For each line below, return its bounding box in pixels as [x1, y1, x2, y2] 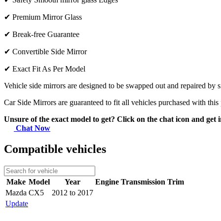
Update [5, 199, 28, 208]
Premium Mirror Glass [12, 13, 82, 22]
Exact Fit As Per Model [12, 65, 85, 74]
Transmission [121, 177, 165, 186]
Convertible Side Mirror [12, 47, 87, 56]
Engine [95, 177, 119, 186]
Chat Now [14, 124, 50, 133]
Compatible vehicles [4, 143, 106, 156]
